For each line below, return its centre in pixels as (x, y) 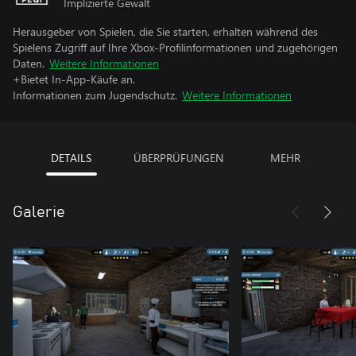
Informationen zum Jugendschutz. (95, 95)
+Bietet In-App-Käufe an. (74, 79)
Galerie (39, 212)
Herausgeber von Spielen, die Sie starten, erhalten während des (165, 31)
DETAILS (71, 158)
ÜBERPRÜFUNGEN (178, 158)
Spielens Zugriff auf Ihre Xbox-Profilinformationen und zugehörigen (175, 47)
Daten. (29, 63)
